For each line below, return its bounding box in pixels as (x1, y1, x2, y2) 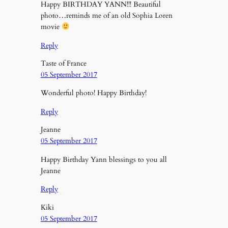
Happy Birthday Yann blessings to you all (40, 154, 167, 164)
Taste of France (40, 59, 87, 69)
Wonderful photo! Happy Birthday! (40, 88, 147, 98)
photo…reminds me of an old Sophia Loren (40, 11, 173, 21)
